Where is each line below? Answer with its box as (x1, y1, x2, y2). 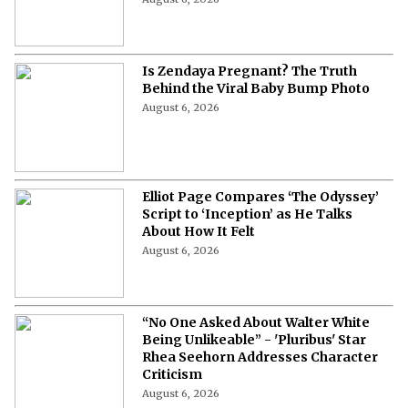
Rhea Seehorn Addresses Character (142, 348, 378, 365)
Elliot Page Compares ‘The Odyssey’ (142, 188, 379, 205)
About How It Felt (142, 222, 255, 240)
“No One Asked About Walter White (142, 313, 370, 331)
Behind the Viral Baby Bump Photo (142, 79, 370, 97)
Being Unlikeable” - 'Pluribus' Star (142, 331, 366, 348)
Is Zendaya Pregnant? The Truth (142, 62, 357, 79)
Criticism (142, 365, 202, 382)
